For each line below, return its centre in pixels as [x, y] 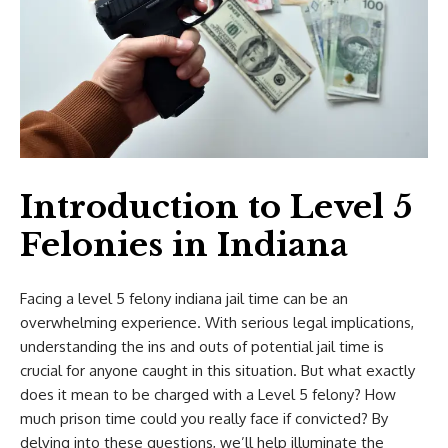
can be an [313, 298]
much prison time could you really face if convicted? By [204, 418]
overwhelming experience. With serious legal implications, [217, 322]
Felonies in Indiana [184, 245]
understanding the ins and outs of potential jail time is [202, 346]
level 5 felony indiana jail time [178, 298]
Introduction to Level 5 [216, 207]
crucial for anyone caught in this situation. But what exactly [217, 370]
